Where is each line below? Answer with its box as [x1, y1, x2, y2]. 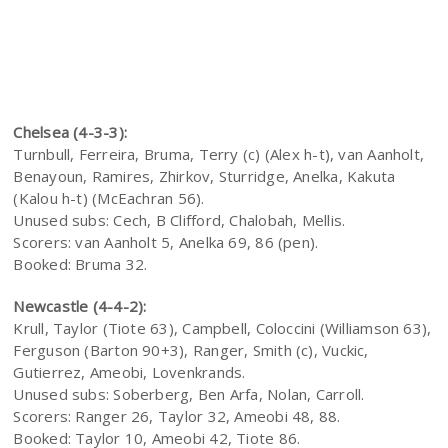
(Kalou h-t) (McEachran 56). [13, 188, 205, 209]
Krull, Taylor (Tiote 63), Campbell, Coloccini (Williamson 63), [13, 318, 432, 339]
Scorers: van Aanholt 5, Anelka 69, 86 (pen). [13, 232, 319, 253]
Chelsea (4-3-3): [13, 122, 128, 143]
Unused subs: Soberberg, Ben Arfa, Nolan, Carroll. [13, 384, 365, 405]
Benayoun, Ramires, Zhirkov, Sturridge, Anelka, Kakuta [13, 166, 396, 187]
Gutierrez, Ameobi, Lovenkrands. [13, 362, 246, 383]
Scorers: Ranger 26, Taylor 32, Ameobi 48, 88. [13, 406, 341, 427]
